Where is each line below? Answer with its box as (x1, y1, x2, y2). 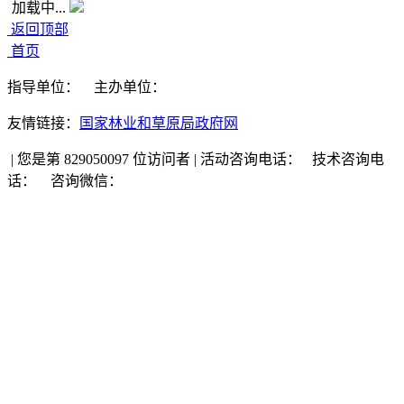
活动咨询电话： (200, 151, 301, 167)
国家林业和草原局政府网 (79, 115, 238, 131)
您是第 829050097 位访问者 (14, 151, 194, 167)
